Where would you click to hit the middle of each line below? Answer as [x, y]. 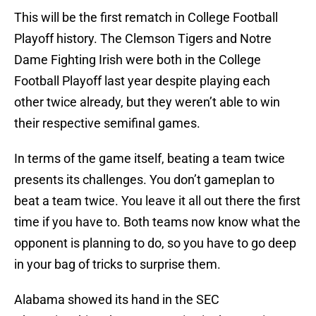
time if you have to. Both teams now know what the [157, 222]
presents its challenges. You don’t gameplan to [144, 180]
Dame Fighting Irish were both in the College [138, 60]
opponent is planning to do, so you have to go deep [155, 243]
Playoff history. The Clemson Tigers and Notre [143, 39]
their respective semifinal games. [107, 123]
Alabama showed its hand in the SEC [117, 300]
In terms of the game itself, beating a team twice [150, 159]
